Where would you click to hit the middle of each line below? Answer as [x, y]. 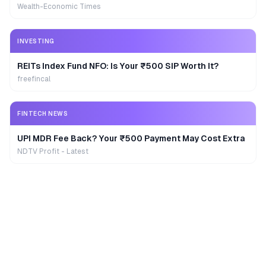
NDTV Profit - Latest [53, 151]
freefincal [34, 79]
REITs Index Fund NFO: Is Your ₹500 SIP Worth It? [118, 66]
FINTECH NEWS [42, 113]
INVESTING [36, 41]
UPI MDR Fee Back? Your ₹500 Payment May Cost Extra [131, 138]
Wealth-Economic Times [59, 7]
